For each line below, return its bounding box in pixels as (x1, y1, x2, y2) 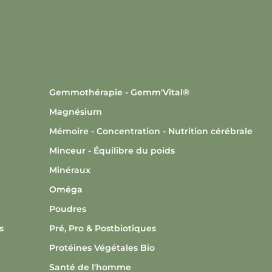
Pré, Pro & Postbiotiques (49, 223, 156, 234)
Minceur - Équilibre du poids (49, 145, 175, 157)
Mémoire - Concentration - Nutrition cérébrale (49, 126, 253, 137)
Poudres (49, 203, 86, 215)
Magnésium (49, 106, 102, 118)
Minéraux (49, 165, 90, 176)
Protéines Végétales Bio (49, 242, 155, 254)
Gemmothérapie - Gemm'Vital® (49, 87, 189, 98)
